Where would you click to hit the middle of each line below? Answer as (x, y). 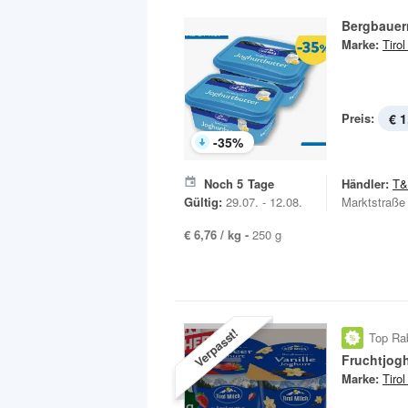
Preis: (358, 118)
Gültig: (203, 202)
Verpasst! (216, 347)
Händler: (365, 184)
